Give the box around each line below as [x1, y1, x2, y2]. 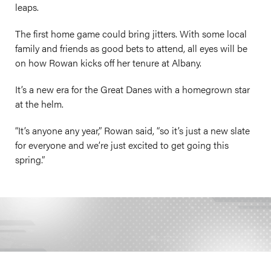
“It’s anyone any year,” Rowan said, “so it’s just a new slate [15, 123, 250, 137]
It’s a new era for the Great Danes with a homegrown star [15, 82, 250, 96]
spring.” [15, 152, 45, 166]
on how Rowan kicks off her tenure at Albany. [15, 56, 201, 70]
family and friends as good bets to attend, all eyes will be [15, 41, 247, 55]
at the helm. [15, 97, 64, 111]
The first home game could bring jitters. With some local [15, 27, 247, 41]
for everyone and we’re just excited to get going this [15, 138, 229, 152]
